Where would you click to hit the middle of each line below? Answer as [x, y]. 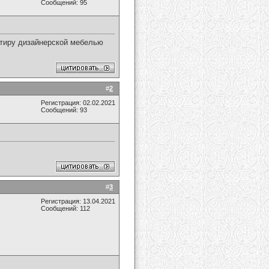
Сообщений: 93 [64, 110]
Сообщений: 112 [65, 208]
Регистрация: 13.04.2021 [78, 201]
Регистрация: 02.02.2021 [78, 103]
